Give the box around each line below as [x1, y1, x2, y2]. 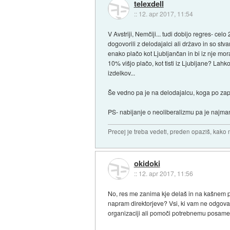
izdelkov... [108, 68, 136, 77]
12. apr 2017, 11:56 [138, 169, 193, 178]
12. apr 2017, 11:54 [138, 9, 193, 18]
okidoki [133, 158, 160, 169]
